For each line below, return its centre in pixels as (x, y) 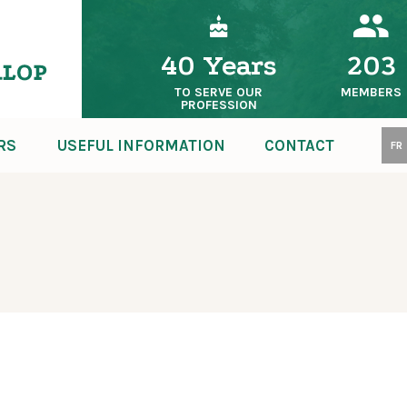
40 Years (218, 65)
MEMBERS (372, 92)
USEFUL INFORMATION (142, 145)
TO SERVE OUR (219, 92)
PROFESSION (218, 104)
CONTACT (299, 145)
